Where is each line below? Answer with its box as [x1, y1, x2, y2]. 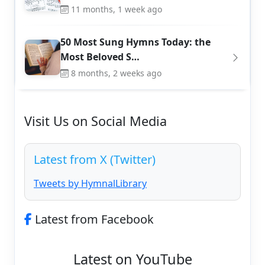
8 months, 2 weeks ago [71, 67, 161, 79]
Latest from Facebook [32, 211, 154, 228]
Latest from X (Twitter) [34, 151, 156, 168]
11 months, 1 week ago [71, 4, 162, 15]
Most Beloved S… [60, 50, 140, 64]
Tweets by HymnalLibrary [34, 177, 147, 190]
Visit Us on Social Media [24, 112, 167, 130]
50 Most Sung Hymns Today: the [60, 35, 211, 49]
